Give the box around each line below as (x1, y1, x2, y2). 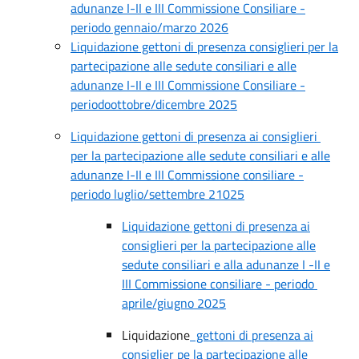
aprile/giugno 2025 (122, 293, 226, 313)
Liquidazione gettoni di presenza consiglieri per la (71, 37, 338, 56)
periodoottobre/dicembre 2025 (71, 95, 237, 114)
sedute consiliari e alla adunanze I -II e (122, 255, 330, 274)
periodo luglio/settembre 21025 (71, 184, 244, 204)
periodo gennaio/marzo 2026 (71, 18, 228, 37)
